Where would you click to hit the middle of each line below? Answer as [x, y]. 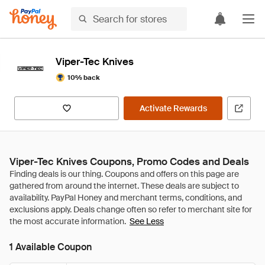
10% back [84, 77]
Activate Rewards [173, 108]
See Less [147, 221]
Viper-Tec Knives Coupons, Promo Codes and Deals [129, 161]
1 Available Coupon [51, 247]
